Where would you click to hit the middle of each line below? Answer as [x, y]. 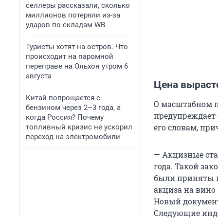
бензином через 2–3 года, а [73, 108]
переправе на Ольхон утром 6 [77, 66]
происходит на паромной [70, 56]
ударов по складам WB [65, 25]
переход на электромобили [73, 137]
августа [39, 76]
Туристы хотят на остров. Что [77, 47]
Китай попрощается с [63, 98]
